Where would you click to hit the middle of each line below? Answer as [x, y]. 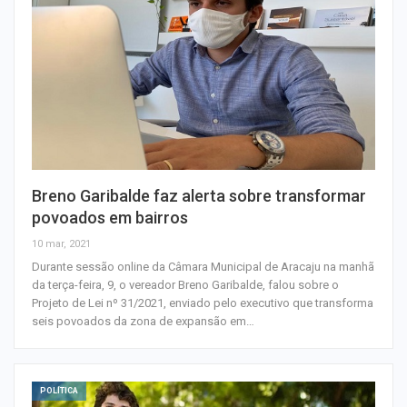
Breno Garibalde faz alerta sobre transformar [199, 196]
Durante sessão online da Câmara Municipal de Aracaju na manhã [203, 267]
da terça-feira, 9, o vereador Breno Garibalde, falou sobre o [185, 285]
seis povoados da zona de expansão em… [143, 322]
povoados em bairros [110, 218]
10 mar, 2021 [61, 244]
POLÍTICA [59, 391]
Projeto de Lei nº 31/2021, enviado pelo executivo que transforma [203, 303]
